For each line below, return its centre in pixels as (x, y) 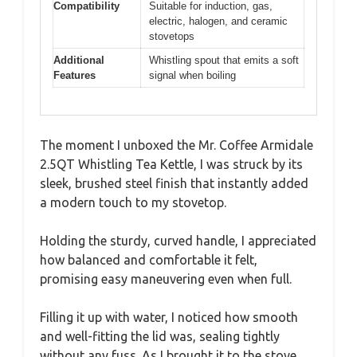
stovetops (172, 36)
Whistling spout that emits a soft (224, 60)
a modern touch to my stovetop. (133, 203)
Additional (79, 60)
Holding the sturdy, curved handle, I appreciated (178, 241)
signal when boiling (192, 75)
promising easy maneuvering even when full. (166, 279)
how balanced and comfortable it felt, (149, 260)
